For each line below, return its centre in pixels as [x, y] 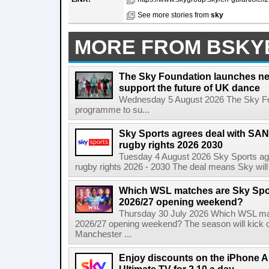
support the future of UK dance [189, 88]
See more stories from [174, 15]
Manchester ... [103, 234]
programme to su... [112, 110]
